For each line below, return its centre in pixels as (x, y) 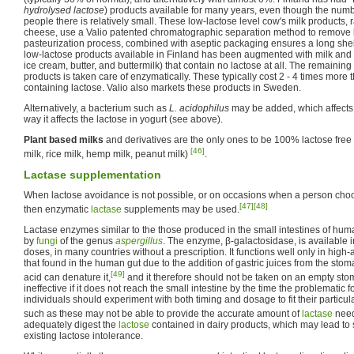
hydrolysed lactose (64, 10)
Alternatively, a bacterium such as (96, 108)
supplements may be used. (181, 209)
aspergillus (139, 241)
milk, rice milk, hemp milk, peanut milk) (107, 154)
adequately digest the (71, 324)
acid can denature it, (67, 277)
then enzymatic (57, 209)
